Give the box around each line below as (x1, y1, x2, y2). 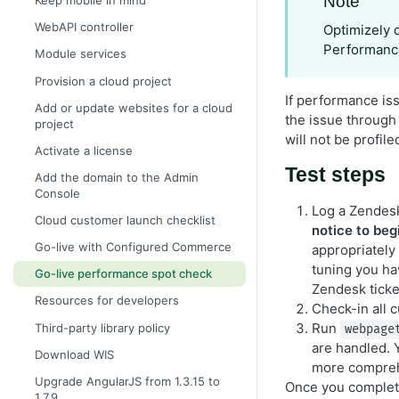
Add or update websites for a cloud (35, 100, 232, 115)
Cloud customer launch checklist (35, 213, 216, 228)
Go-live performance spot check (35, 266, 212, 281)
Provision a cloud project (35, 73, 172, 88)
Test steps (285, 164, 386, 186)
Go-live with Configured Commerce (35, 240, 232, 255)
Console (35, 185, 80, 200)
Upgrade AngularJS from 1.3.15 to (35, 373, 220, 388)
